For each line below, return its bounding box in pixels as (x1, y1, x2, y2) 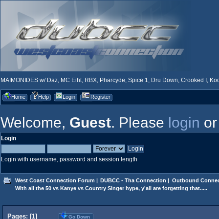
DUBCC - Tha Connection (100, 177, 167, 183)
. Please (111, 114, 168, 131)
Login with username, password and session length (1, 156, 137, 163)
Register (90, 94, 110, 100)
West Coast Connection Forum (15, 177, 95, 183)
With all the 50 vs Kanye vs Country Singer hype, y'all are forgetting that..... (15, 185, 207, 191)
